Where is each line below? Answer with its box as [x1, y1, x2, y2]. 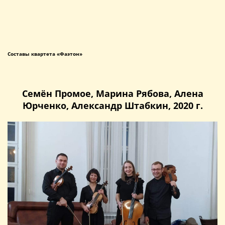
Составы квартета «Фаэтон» [8, 50, 82, 57]
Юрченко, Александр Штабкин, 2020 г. [22, 99, 203, 111]
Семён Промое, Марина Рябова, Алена [22, 87, 203, 99]
